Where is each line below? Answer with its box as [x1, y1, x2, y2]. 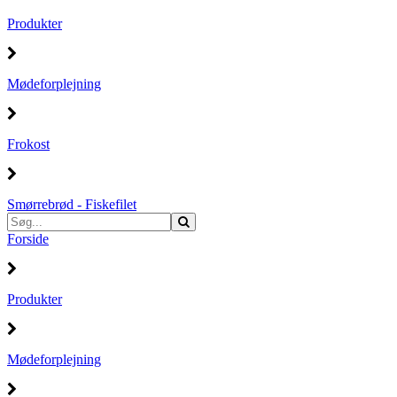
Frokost [7, 136, 50, 152]
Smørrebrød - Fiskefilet [7, 197, 136, 213]
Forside [7, 231, 49, 247]
